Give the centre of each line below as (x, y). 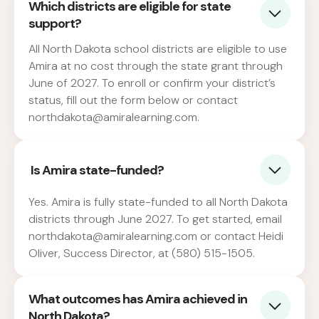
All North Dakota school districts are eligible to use (158, 49)
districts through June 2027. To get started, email (155, 219)
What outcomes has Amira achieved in (138, 299)
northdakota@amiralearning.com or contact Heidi (156, 236)
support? (55, 24)
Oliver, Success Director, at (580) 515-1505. (142, 253)
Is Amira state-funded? (96, 170)
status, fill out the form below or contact (133, 100)
